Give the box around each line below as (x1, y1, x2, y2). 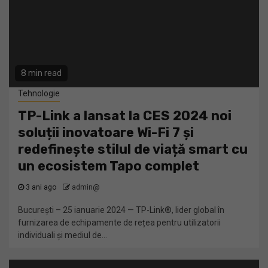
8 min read (21, 68, 62, 78)
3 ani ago (24, 183, 58, 191)
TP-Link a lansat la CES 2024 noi (18, 108, 232, 124)
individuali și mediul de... (18, 230, 107, 240)
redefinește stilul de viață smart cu (18, 141, 248, 157)
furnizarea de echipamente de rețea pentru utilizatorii (18, 218, 221, 227)
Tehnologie (18, 89, 60, 98)
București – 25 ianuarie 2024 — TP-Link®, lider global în (18, 205, 224, 215)
